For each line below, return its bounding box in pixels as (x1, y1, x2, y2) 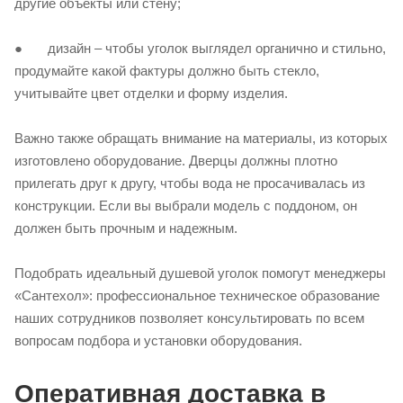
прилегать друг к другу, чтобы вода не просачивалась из (14, 175, 365, 192)
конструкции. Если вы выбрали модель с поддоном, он (14, 198, 357, 214)
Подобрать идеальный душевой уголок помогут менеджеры (14, 265, 386, 282)
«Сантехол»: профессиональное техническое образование (14, 288, 380, 304)
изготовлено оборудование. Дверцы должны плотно (14, 153, 337, 169)
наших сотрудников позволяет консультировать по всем (14, 310, 364, 327)
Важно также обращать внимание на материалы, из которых (14, 130, 388, 147)
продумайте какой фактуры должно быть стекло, (14, 63, 319, 79)
